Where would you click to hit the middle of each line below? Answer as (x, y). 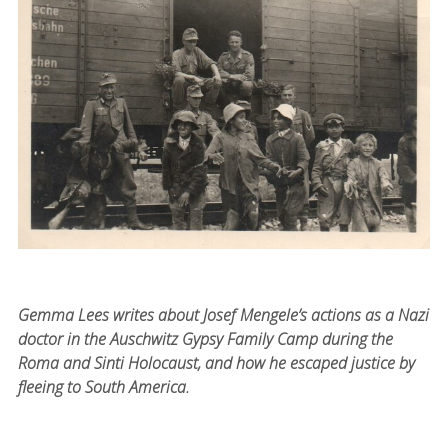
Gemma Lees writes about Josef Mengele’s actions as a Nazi (223, 314)
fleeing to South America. (103, 386)
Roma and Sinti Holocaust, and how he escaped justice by (216, 362)
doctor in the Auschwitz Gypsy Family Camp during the (205, 338)
